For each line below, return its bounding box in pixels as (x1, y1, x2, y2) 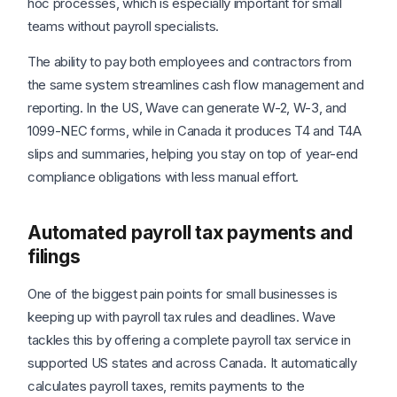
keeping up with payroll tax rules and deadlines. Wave (27, 308, 337, 326)
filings (27, 245, 81, 269)
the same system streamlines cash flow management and (27, 76, 364, 94)
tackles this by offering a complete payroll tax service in (27, 331, 351, 349)
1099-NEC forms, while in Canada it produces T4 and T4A (27, 122, 362, 140)
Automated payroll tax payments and (27, 222, 353, 245)
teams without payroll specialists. (27, 18, 220, 35)
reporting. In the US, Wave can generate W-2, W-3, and (27, 99, 347, 117)
